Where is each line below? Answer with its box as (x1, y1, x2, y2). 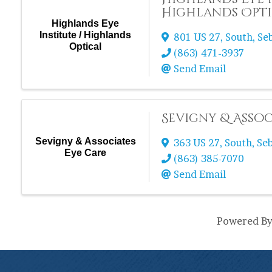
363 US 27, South (174, 137, 253, 149)
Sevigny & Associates (35, 136, 136, 146)
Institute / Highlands (39, 29, 132, 40)
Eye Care (64, 148, 107, 158)
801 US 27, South (174, 31, 253, 43)
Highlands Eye (52, 18, 120, 29)
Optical (69, 41, 102, 52)
